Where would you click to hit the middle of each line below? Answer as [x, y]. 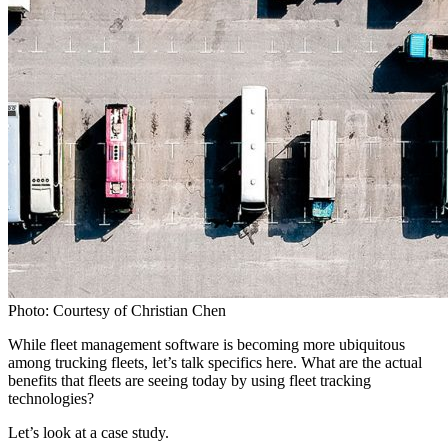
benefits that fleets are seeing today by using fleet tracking [189, 380]
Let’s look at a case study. [90, 432]
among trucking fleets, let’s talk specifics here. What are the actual [215, 362]
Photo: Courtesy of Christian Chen [117, 310]
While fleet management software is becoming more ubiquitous [206, 344]
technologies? [53, 398]
